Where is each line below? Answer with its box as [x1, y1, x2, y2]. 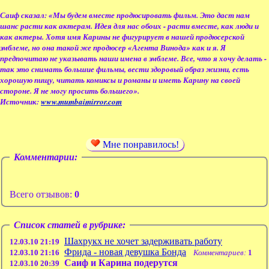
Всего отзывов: [10, 189, 74, 200]
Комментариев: [193, 248, 246, 258]
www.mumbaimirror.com [41, 95, 122, 107]
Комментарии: [14, 151, 77, 162]
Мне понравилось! [100, 139, 179, 150]
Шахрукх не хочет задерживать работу [64, 236, 222, 247]
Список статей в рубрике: [14, 220, 125, 231]
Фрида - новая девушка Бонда [64, 247, 186, 258]
